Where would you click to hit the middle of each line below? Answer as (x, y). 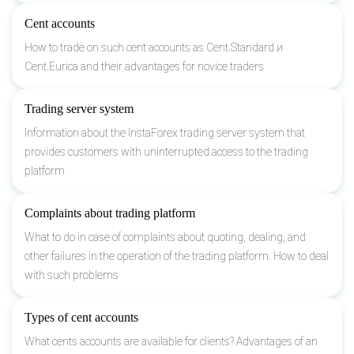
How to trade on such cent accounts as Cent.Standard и (154, 47)
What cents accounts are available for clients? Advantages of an (171, 341)
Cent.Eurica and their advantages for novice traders (144, 66)
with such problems (72, 275)
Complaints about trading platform (110, 213)
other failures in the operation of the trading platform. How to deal (177, 256)
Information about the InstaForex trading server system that (165, 132)
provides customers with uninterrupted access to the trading (166, 151)
